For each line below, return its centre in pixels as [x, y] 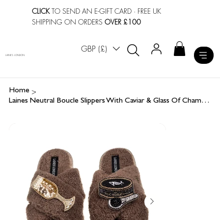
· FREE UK [147, 11]
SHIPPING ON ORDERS [69, 22]
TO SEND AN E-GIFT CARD [91, 11]
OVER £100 [123, 22]
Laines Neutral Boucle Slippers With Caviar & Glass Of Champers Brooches [205, 101]
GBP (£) [94, 49]
